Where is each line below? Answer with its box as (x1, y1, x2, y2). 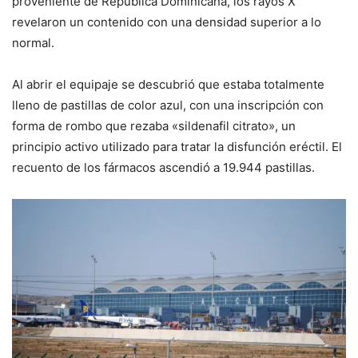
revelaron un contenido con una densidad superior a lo (12, 14, 321, 30)
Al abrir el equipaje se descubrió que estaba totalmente (12, 76, 324, 92)
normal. (12, 34, 54, 50)
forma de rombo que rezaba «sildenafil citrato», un (12, 117, 296, 133)
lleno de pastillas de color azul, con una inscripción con (12, 97, 324, 113)
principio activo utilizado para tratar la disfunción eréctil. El (12, 138, 342, 154)
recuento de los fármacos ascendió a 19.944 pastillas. (12, 159, 315, 175)
